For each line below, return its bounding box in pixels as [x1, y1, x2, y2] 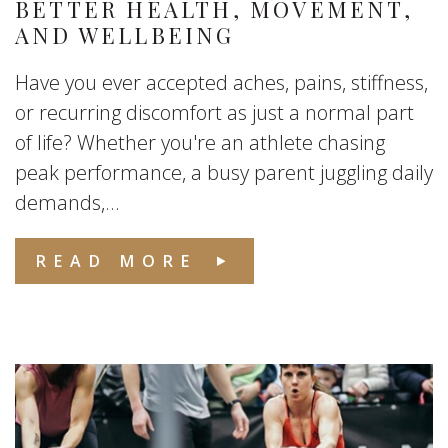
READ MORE [36, 250, 197, 272]
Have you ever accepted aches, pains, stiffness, [15, 69, 428, 96]
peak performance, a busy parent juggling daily [15, 159, 433, 186]
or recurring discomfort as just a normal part [15, 99, 414, 126]
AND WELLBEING [15, 20, 235, 50]
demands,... [15, 189, 120, 216]
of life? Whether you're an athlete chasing [15, 129, 385, 156]
